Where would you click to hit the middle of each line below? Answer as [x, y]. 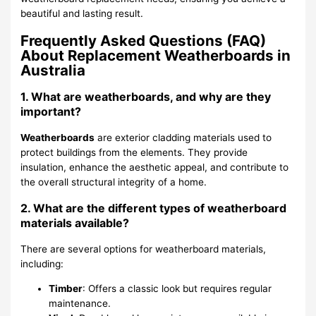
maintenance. [80, 304]
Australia [53, 71]
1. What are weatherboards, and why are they [146, 97]
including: [42, 264]
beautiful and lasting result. [82, 14]
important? [51, 112]
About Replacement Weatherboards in [156, 56]
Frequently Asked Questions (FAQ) [144, 41]
